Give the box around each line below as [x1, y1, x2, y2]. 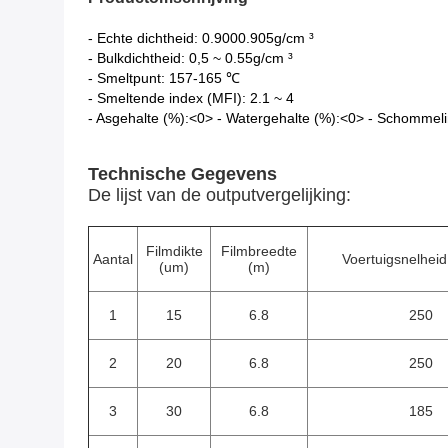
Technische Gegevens [88, 164, 277, 184]
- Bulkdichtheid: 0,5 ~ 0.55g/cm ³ [88, 50, 293, 66]
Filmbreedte [221, 243, 297, 259]
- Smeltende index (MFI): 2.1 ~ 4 [88, 90, 294, 106]
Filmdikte [145, 243, 203, 259]
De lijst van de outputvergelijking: [88, 185, 351, 205]
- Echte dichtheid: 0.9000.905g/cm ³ [88, 30, 314, 46]
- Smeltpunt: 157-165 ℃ [88, 70, 240, 86]
